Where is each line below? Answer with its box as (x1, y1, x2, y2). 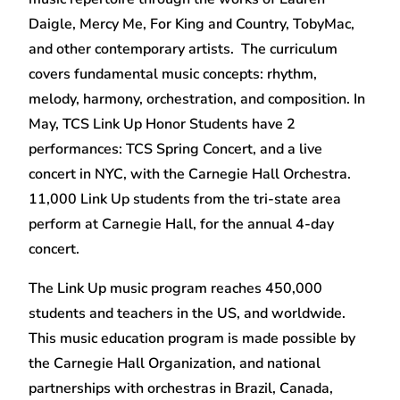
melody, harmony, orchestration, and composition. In (29, 89, 366, 110)
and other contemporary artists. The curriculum (29, 39, 338, 60)
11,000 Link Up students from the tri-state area (29, 189, 342, 210)
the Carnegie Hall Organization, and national (29, 354, 321, 374)
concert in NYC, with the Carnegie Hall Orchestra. (29, 164, 352, 185)
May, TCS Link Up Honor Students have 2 (29, 114, 296, 135)
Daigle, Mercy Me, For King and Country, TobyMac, (29, 14, 355, 35)
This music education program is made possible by (29, 329, 356, 349)
